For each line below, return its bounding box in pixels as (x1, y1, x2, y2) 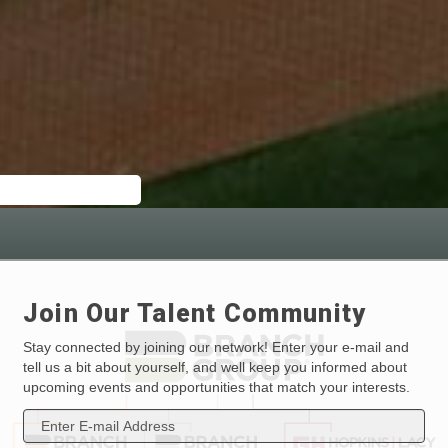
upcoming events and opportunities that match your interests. (22, 379, 410, 396)
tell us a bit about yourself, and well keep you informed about (22, 359, 407, 376)
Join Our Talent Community (22, 299, 367, 329)
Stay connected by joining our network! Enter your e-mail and (22, 339, 409, 356)
